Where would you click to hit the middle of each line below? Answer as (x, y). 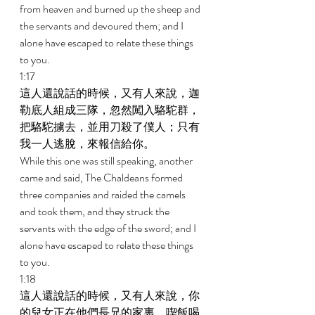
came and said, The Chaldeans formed (102, 178)
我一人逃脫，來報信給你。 (88, 144)
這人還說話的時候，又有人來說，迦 (110, 93)
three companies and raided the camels (104, 194)
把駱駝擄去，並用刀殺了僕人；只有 (110, 127)
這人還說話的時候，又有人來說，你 (110, 296)
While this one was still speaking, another (107, 161)
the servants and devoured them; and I (103, 26)
